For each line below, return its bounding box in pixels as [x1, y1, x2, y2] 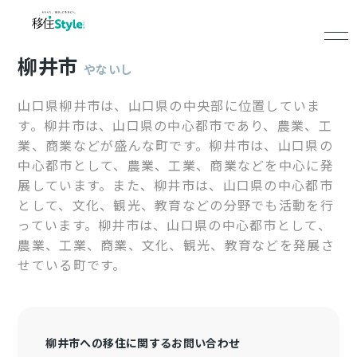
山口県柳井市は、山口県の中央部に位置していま [18, 96, 321, 115]
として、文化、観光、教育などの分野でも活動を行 [18, 195, 334, 214]
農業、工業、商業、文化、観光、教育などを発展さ [18, 235, 335, 254]
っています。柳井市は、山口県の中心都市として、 [18, 215, 331, 234]
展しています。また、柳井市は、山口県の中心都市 [18, 175, 333, 194]
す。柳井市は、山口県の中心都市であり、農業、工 [18, 116, 332, 135]
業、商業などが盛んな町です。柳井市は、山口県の [18, 135, 333, 155]
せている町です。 [18, 255, 127, 274]
